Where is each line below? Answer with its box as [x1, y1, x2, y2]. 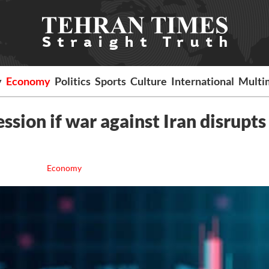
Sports [95, 74, 127, 88]
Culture [130, 74, 168, 88]
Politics [55, 74, 91, 88]
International [171, 74, 235, 88]
